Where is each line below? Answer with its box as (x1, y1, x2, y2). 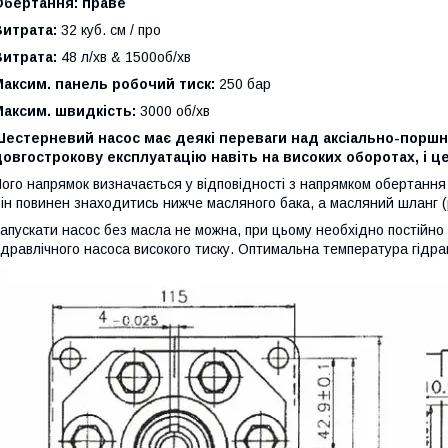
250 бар (215, 76, 271, 93)
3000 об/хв (136, 103, 210, 120)
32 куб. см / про (57, 22, 161, 39)
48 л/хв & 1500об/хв (57, 49, 191, 66)
